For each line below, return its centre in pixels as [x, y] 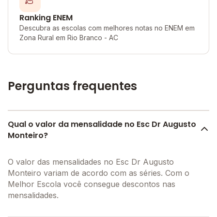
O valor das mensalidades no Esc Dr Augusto [91, 162]
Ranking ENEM [46, 18]
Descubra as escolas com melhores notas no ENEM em [107, 28]
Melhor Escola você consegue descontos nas [92, 184]
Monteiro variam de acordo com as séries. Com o [99, 173]
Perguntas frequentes [72, 86]
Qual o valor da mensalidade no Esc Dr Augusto [102, 124]
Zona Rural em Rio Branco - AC [69, 38]
